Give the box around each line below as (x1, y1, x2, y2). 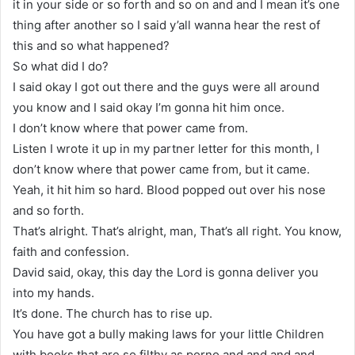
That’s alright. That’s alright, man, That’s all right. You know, (13, 223, 342, 239)
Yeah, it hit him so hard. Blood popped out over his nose (13, 181, 326, 197)
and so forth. (13, 202, 84, 218)
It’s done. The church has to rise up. (13, 305, 212, 321)
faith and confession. (13, 243, 129, 259)
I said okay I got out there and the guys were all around (13, 78, 319, 94)
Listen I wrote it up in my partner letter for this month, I (13, 140, 319, 156)
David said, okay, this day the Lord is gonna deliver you (13, 264, 319, 280)
